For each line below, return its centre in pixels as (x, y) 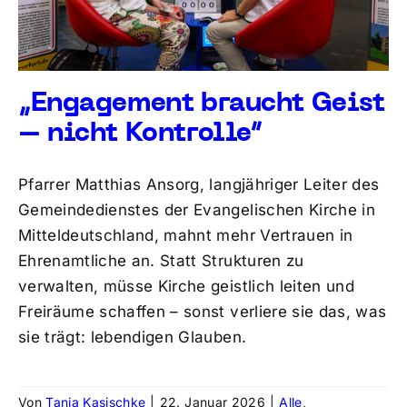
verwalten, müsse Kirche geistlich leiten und (186, 287)
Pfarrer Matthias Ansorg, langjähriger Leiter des (199, 185)
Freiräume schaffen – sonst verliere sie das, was (202, 312)
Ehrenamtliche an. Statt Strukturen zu (161, 261)
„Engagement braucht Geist (201, 104)
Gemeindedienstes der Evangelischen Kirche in (196, 210)
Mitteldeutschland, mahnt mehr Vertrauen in (185, 236)
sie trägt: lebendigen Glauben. (132, 338)
